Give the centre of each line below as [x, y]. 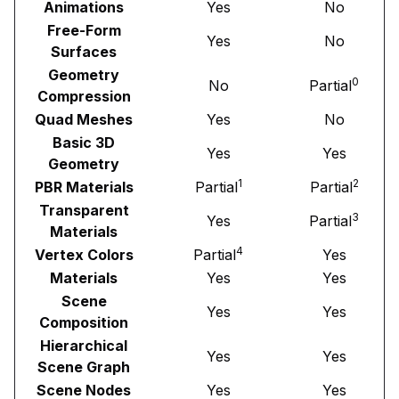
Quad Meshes [84, 119]
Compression [84, 96]
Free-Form [84, 30]
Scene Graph [84, 366]
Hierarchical [84, 345]
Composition [84, 322]
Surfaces [84, 51]
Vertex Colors [84, 254]
